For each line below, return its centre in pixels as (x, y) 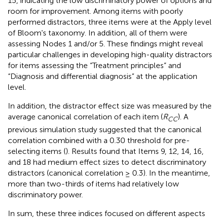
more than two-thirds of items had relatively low (93, 184)
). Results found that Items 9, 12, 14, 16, (135, 151)
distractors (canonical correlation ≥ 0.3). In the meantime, (109, 173)
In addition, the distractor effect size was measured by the (110, 106)
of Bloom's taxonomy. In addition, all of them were (98, 33)
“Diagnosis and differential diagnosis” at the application (103, 76)
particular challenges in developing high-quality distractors (110, 54)
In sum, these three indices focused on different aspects (107, 213)
